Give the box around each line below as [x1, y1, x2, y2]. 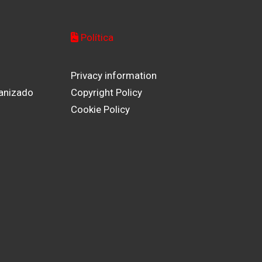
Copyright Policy [71, 87, 143, 98]
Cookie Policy [71, 104, 130, 115]
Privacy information [71, 70, 157, 81]
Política [78, 32, 114, 43]
